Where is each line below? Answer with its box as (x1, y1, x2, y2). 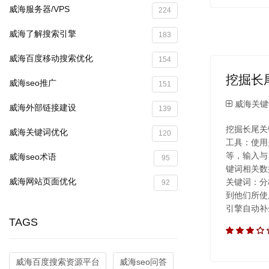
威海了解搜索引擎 (9, 28, 76, 38)
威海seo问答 (119, 256, 167, 267)
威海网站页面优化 (9, 176, 76, 186)
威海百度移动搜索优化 (9, 53, 93, 63)
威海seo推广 (9, 77, 56, 88)
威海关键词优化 (9, 127, 68, 137)
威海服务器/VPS (9, 4, 70, 14)
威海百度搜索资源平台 (16, 256, 100, 267)
